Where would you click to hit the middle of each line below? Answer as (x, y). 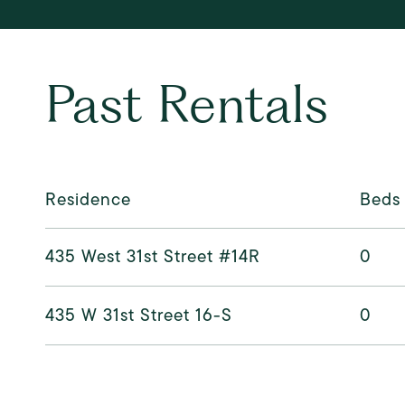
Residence (88, 199)
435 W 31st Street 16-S (139, 315)
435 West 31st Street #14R (153, 257)
